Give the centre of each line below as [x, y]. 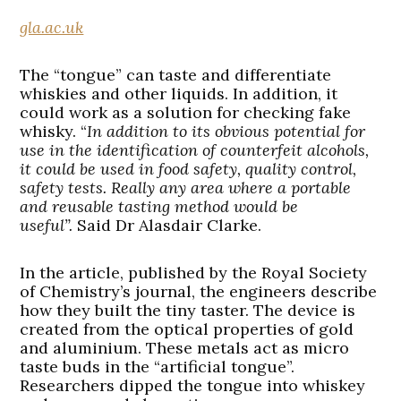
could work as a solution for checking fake [186, 113]
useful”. [49, 226]
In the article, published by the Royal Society [194, 273]
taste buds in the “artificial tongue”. [158, 367]
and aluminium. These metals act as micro [185, 348]
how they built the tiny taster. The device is [188, 311]
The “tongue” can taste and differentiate [176, 75]
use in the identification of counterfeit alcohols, [195, 150]
